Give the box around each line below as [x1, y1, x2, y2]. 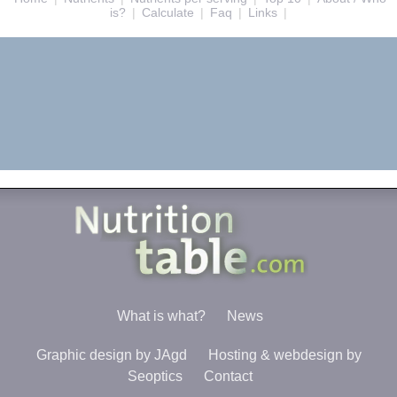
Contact [203, 369, 253, 385]
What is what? [116, 308, 206, 324]
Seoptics [127, 369, 183, 385]
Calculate [142, 5, 194, 20]
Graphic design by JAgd [35, 347, 187, 363]
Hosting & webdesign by [207, 347, 362, 363]
